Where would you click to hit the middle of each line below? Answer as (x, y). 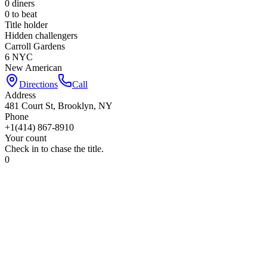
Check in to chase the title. (54, 148)
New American (33, 67)
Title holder (26, 24)
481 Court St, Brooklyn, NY (59, 105)
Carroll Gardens (35, 46)
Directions (38, 84)
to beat (23, 14)
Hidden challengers (41, 35)
